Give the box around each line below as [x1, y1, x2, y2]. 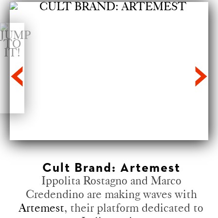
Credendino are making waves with [25, 186, 197, 201]
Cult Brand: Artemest [42, 161, 181, 175]
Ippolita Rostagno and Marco [41, 173, 182, 187]
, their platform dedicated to [64, 200, 204, 215]
